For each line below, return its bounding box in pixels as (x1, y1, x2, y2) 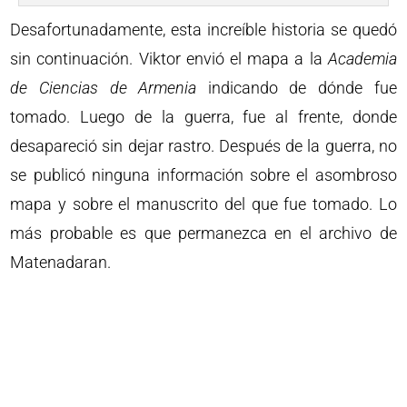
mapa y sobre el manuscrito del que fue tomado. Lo (10, 194, 397, 213)
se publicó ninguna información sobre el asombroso (10, 164, 397, 184)
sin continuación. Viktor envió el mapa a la (10, 48, 328, 68)
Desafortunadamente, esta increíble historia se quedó (10, 19, 397, 39)
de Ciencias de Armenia (10, 77, 197, 97)
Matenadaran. (10, 252, 112, 272)
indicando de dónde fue (196, 77, 397, 97)
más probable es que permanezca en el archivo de (10, 223, 397, 243)
